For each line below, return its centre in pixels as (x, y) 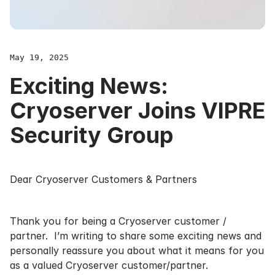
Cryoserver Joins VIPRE (137, 110)
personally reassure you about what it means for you (137, 250)
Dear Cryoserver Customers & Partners (103, 179)
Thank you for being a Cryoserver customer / (118, 221)
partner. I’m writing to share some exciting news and (136, 236)
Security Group (91, 135)
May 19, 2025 (39, 57)
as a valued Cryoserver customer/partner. (109, 265)
